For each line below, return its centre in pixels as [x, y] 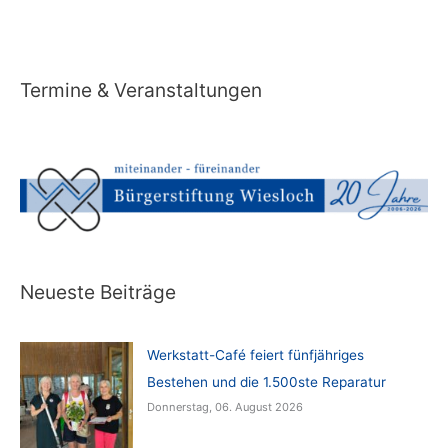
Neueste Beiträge [98, 291]
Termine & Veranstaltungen [141, 89]
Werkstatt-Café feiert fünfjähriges [255, 354]
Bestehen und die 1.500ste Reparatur [266, 381]
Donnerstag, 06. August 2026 [224, 406]
